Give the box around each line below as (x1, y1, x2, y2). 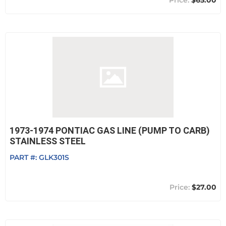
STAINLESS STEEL (10, 136, 86, 146)
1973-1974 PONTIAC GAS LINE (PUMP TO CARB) (10, 125, 210, 136)
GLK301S (39, 153, 69, 162)
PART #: (10, 153, 39, 162)
